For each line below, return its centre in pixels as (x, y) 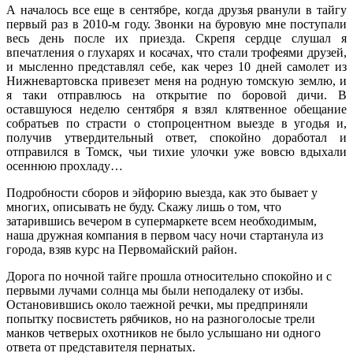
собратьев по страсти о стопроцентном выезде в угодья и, (176, 123)
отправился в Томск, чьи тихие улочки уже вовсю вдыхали (176, 151)
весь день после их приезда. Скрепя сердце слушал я (176, 38)
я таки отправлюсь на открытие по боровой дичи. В (176, 95)
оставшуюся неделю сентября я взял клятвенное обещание (176, 109)
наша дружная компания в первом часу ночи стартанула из (165, 235)
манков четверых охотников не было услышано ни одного (163, 333)
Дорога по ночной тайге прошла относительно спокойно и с (169, 276)
